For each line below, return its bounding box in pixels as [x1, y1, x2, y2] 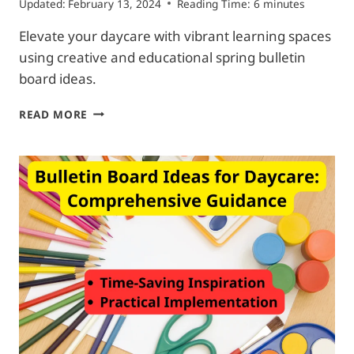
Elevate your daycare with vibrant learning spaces [19, 26, 331, 45]
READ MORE [19, 106, 88, 122]
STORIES [87, 251, 134, 267]
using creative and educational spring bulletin [19, 47, 306, 66]
